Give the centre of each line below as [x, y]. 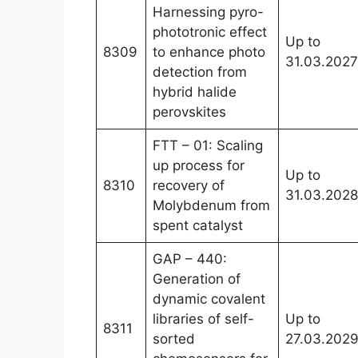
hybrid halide [195, 91]
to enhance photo [209, 52]
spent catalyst [198, 225]
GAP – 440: [190, 259]
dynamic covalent [209, 298]
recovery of [189, 185]
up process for [199, 165]
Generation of [197, 278]
